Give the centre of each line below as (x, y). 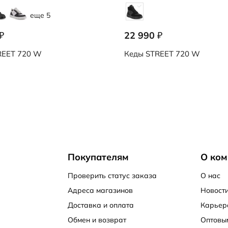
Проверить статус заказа (112, 176)
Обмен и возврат (97, 220)
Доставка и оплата (101, 205)
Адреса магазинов (100, 190)
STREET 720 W (172, 54)
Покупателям (98, 157)
